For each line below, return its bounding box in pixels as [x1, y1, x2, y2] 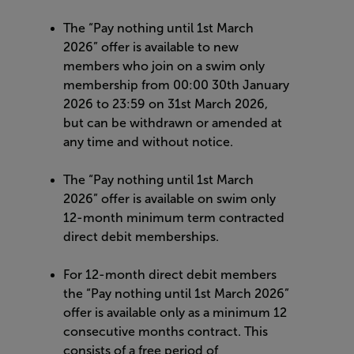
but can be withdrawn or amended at [63, 116, 282, 130]
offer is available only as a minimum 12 [63, 306, 287, 319]
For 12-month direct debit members [63, 268, 277, 281]
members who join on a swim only [63, 59, 265, 73]
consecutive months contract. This [63, 325, 268, 338]
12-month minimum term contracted [63, 211, 284, 224]
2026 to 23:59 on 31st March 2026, [63, 97, 268, 111]
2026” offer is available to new [63, 40, 239, 54]
